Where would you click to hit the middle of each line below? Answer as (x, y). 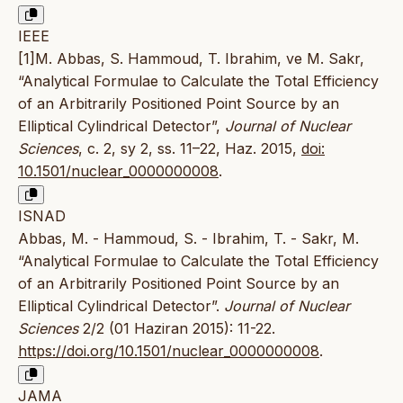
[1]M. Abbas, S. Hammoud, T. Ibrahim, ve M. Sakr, (191, 58)
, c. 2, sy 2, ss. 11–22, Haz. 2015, (190, 148)
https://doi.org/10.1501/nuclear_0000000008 (169, 350)
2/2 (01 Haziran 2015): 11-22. (177, 328)
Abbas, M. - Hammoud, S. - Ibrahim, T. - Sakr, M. (188, 238)
